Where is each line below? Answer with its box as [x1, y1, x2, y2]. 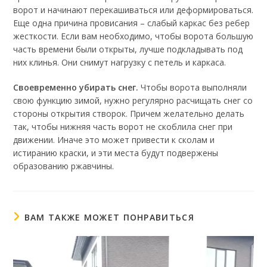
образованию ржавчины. [13, 160, 114, 172]
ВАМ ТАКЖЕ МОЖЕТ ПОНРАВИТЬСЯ [24, 212, 194, 223]
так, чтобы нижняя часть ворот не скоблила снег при [13, 121, 233, 133]
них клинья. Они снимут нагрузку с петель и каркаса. [13, 57, 226, 69]
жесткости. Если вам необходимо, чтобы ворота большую [13, 30, 254, 42]
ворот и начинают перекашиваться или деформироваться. [13, 4, 254, 16]
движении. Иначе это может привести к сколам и [13, 134, 215, 146]
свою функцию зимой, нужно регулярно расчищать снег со [13, 95, 253, 107]
